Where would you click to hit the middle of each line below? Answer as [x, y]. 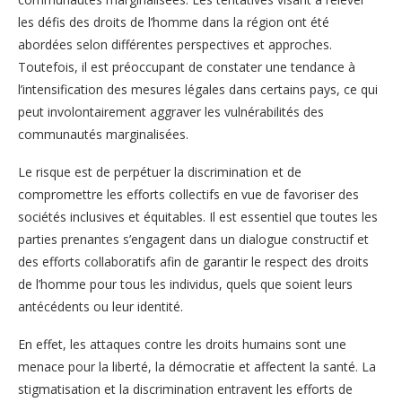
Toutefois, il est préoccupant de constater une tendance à [187, 66]
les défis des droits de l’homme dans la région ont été [174, 22]
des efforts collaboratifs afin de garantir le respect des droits [193, 261]
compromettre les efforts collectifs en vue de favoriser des [188, 194]
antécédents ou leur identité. [100, 306]
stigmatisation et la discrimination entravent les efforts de [185, 389]
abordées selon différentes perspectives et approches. [175, 44]
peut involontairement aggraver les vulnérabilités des [171, 111]
